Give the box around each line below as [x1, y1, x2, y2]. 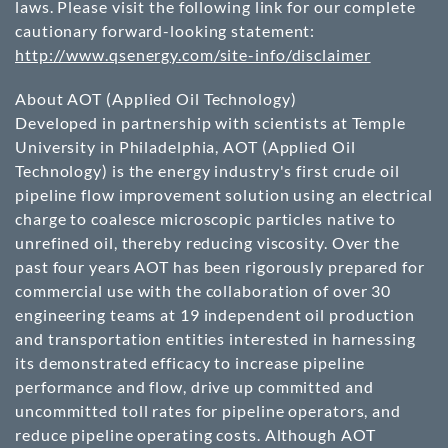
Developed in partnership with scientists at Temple [15, 113, 406, 132]
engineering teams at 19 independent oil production [15, 305, 415, 324]
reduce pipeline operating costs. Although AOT [15, 425, 376, 444]
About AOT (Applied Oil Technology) [15, 89, 297, 108]
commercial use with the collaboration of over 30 [15, 281, 392, 300]
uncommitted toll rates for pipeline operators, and [15, 401, 401, 420]
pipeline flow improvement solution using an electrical [15, 185, 433, 204]
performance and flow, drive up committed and [15, 377, 374, 396]
